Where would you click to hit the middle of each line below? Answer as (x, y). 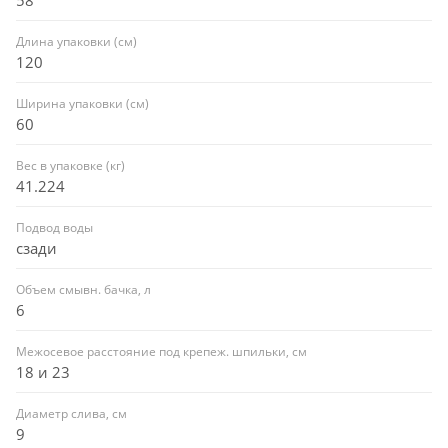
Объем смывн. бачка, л (83, 289)
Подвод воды (54, 227)
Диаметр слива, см (71, 413)
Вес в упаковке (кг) (70, 165)
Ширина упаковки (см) (82, 103)
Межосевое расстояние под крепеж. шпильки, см (161, 351)
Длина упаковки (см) (76, 41)
